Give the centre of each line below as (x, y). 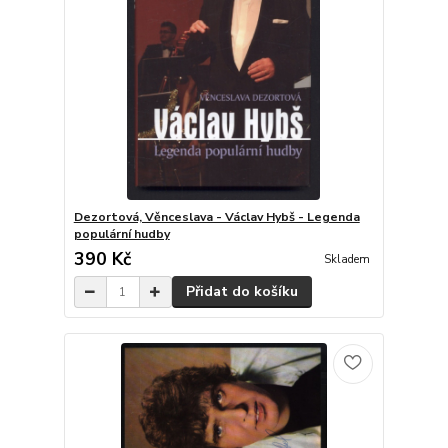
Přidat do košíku (241, 292)
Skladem (346, 260)
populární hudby (121, 234)
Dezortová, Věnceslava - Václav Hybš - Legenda (216, 217)
